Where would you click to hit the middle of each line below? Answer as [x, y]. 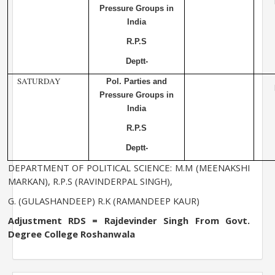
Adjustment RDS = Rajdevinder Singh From [116, 221]
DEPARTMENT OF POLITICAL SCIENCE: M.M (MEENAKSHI [129, 168]
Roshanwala [106, 234]
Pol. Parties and [137, 82]
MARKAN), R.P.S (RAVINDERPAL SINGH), [90, 181]
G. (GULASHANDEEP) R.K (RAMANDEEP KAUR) [103, 201]
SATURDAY [39, 81]
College [61, 234]
